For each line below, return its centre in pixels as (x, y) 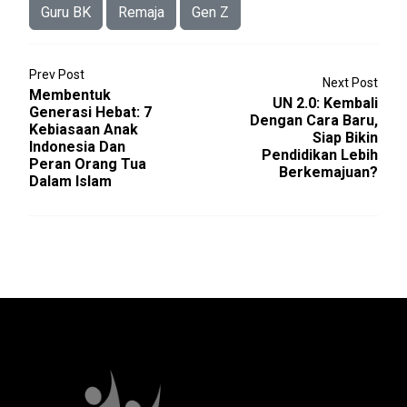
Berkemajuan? (328, 173)
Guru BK (66, 12)
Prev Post (57, 74)
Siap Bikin (345, 138)
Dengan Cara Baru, (314, 121)
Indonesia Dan (77, 146)
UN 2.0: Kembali (325, 104)
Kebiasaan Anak (84, 129)
